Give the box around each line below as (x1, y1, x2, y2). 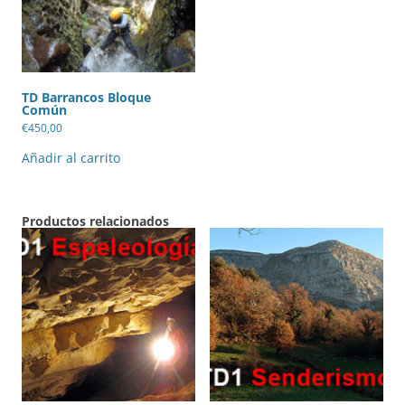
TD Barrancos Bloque (22, 88, 151, 106)
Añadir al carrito (22, 148, 120, 166)
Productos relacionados (22, 212, 169, 230)
